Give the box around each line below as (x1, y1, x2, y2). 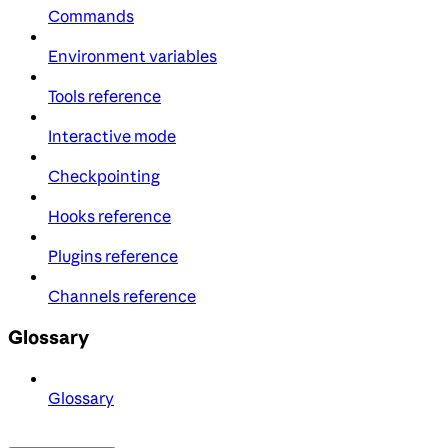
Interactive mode (48, 126, 176, 147)
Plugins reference (48, 246, 178, 267)
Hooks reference (48, 206, 171, 227)
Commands (48, 6, 134, 27)
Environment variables (48, 46, 217, 67)
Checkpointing (48, 166, 160, 187)
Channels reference (48, 286, 196, 307)
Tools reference (48, 86, 161, 107)
